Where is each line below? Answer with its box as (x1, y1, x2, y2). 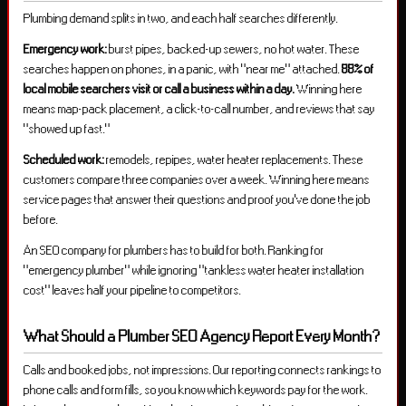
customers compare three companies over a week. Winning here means (24, 173, 370, 187)
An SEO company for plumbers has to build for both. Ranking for (24, 244, 324, 257)
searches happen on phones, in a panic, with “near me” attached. (24, 63, 342, 76)
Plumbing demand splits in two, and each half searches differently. (24, 12, 338, 25)
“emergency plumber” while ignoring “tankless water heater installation (24, 264, 364, 277)
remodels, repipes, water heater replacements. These (104, 153, 363, 167)
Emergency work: (24, 43, 107, 56)
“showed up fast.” (24, 122, 111, 136)
